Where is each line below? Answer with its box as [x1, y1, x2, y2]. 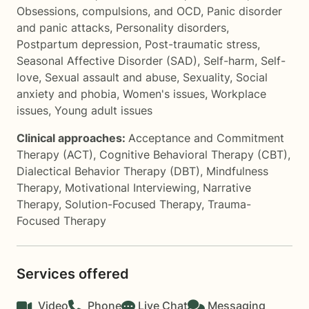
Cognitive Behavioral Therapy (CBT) [99, 148, 288, 161]
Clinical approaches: [17, 131, 128, 145]
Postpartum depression [17, 37, 139, 51]
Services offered [17, 266, 129, 282]
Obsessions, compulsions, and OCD [17, 4, 201, 18]
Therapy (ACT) [17, 148, 93, 161]
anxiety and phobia [17, 87, 117, 101]
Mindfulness [206, 164, 268, 178]
